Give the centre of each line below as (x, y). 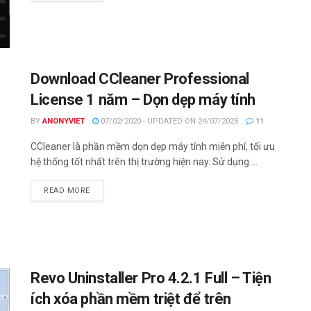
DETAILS (106, 190)
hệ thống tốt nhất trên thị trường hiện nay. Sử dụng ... (144, 161)
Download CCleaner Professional (140, 78)
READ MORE (67, 190)
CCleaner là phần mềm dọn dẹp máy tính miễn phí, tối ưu (153, 146)
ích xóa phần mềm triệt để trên (131, 299)
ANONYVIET (64, 121)
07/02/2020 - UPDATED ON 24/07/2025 (168, 121)
